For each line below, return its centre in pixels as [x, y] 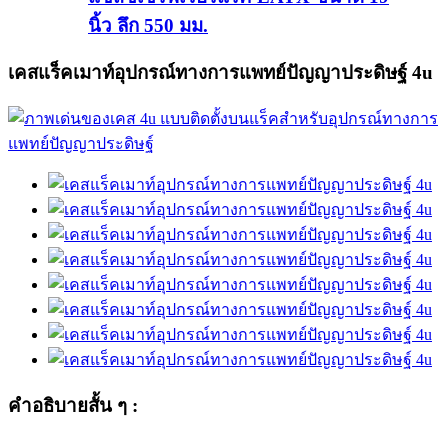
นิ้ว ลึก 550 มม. [148, 25]
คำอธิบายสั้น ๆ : [73, 405]
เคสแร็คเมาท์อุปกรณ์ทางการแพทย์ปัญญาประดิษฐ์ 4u [220, 73]
